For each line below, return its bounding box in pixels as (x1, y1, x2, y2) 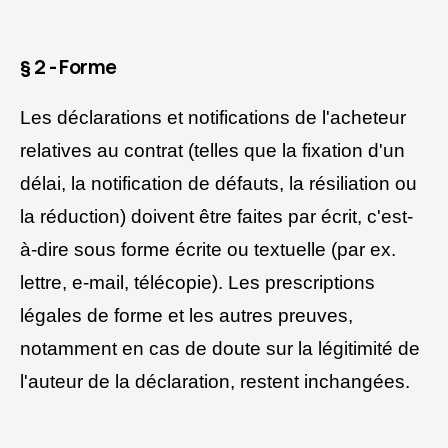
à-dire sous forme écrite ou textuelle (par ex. (20, 239, 396, 261)
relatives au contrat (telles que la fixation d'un (20, 140, 405, 162)
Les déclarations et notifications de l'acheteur (20, 107, 406, 129)
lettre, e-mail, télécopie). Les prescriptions (20, 272, 375, 294)
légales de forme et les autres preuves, (20, 305, 353, 327)
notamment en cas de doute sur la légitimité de (20, 338, 420, 360)
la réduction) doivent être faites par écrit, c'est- (20, 206, 413, 228)
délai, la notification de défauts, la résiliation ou (20, 173, 417, 195)
